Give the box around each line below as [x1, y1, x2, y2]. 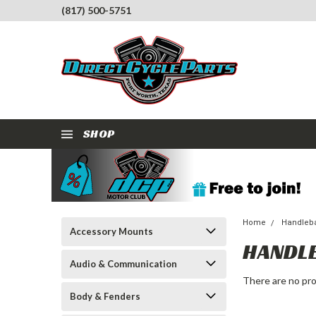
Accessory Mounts [70, 226, 153, 237]
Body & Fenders [70, 291, 140, 302]
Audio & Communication [70, 258, 177, 269]
